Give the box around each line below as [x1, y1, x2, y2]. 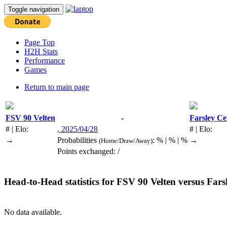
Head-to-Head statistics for [4, 176, 117, 187]
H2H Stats [24, 47, 58, 56]
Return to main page [24, 83, 89, 91]
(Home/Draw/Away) [99, 137, 153, 144]
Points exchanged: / [57, 147, 120, 156]
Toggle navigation [8, 6, 59, 13]
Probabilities [57, 136, 99, 144]
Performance [24, 56, 65, 65]
